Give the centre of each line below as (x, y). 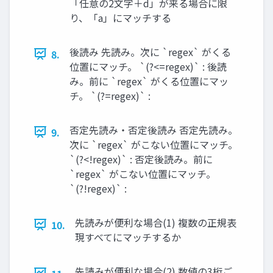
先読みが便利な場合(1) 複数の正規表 (156, 222)
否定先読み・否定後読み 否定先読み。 (154, 129)
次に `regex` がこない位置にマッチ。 (154, 144)
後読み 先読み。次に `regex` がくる (150, 51)
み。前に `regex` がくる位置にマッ (149, 81)
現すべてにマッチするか (128, 237)
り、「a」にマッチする (120, 17)
